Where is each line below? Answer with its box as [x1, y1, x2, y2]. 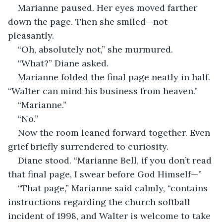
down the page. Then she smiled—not [8, 15, 170, 27]
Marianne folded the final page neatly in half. [18, 71, 213, 83]
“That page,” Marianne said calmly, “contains [18, 182, 210, 194]
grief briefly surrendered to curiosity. [8, 140, 168, 152]
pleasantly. [8, 29, 54, 41]
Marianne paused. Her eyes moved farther [18, 1, 200, 13]
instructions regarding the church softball [8, 196, 193, 208]
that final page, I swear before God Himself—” [8, 168, 202, 180]
